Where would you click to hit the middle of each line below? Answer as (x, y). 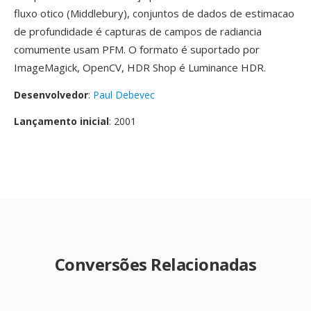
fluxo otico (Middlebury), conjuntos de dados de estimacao (154, 13)
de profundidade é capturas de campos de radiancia (138, 31)
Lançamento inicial (61, 121)
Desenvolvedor (51, 95)
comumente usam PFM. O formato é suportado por (137, 49)
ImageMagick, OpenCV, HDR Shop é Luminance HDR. (140, 67)
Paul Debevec (124, 95)
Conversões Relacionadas (155, 264)
